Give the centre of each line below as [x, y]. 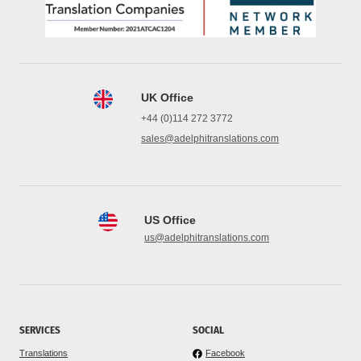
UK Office [168, 97]
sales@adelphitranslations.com [210, 138]
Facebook [225, 353]
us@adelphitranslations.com [207, 237]
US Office [170, 220]
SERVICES [40, 330]
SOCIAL [208, 330]
